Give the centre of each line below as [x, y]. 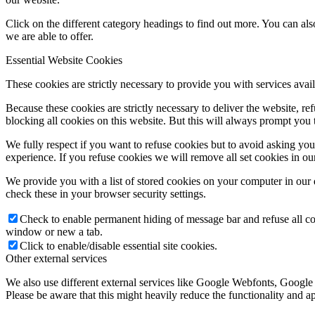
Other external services [56, 259]
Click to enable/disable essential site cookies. [118, 246]
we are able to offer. [50, 37]
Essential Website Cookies [64, 60]
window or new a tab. [54, 232]
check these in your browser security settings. [106, 194]
